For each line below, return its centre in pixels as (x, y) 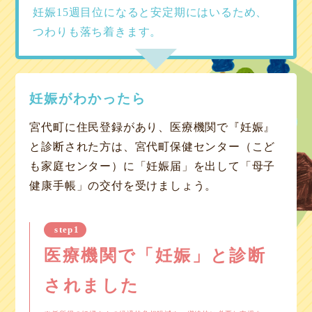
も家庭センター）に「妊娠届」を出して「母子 (153, 166)
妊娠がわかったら (88, 99)
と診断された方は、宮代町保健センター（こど (153, 147)
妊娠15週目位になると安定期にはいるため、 (150, 12)
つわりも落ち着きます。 (97, 32)
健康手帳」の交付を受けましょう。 (123, 186)
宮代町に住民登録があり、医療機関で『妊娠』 (153, 127)
